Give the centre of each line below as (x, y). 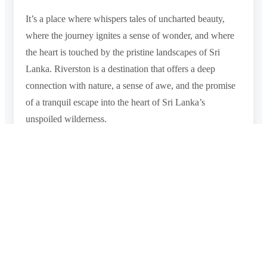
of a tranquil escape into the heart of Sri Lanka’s (115, 102)
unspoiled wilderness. (66, 119)
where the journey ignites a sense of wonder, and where (130, 35)
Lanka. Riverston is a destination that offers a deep (120, 69)
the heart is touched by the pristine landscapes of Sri (123, 52)
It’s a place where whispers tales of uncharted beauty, (125, 18)
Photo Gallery (69, 213)
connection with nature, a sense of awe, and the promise (131, 85)
